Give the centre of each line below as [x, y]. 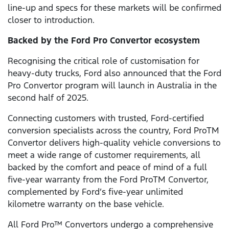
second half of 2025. [49, 98]
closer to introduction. [51, 20]
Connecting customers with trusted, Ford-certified [106, 118]
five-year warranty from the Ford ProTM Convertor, [108, 180]
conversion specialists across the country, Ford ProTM [113, 131]
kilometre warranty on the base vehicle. [86, 204]
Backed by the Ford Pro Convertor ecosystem [104, 41]
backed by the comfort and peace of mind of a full [107, 167]
